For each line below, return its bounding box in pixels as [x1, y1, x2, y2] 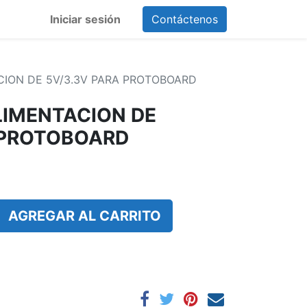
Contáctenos [151, 12, 218, 26]
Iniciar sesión [50, 12, 121, 26]
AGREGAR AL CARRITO [8, 208, 161, 224]
